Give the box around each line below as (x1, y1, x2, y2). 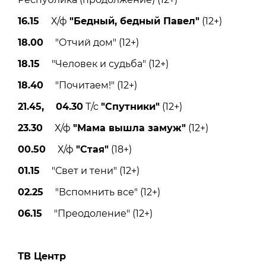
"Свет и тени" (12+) (40, 164, 140, 176)
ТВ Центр (18, 250, 66, 262)
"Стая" (76, 143, 109, 155)
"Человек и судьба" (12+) (40, 58, 169, 69)
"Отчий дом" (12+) (43, 36, 139, 48)
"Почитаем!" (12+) (43, 79, 137, 91)
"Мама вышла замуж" (73, 122, 186, 134)
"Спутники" (101, 100, 160, 112)
